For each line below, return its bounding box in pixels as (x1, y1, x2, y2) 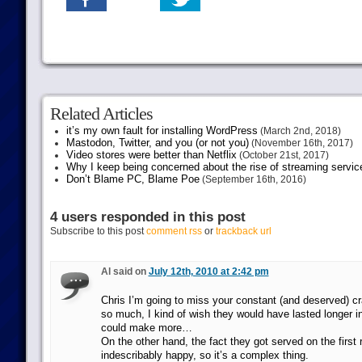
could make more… (100, 322, 192, 334)
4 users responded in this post (49, 209, 246, 225)
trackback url (215, 225, 271, 237)
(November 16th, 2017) (248, 137, 353, 149)
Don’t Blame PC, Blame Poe (65, 173, 200, 185)
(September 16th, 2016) (199, 174, 306, 185)
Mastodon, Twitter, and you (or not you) (65, 137, 249, 149)
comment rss (145, 225, 202, 237)
